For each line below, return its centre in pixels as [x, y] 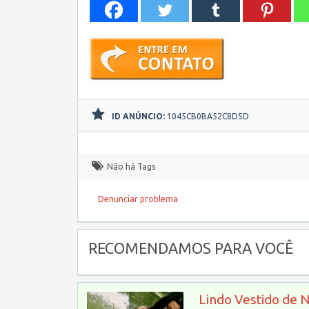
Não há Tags [131, 167]
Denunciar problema [138, 199]
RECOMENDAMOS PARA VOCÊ [191, 248]
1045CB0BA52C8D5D [207, 116]
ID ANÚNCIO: [138, 116]
